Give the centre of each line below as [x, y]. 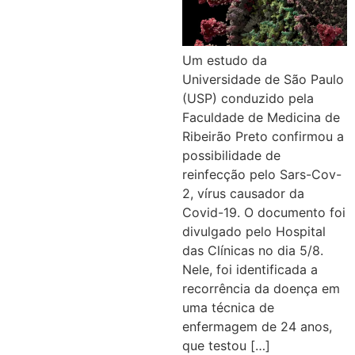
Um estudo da [224, 60]
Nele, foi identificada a [250, 269]
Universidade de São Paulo [263, 79]
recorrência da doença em [261, 288]
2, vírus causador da [243, 193]
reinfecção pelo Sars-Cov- [261, 174]
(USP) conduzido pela [248, 98]
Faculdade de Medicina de [261, 117]
